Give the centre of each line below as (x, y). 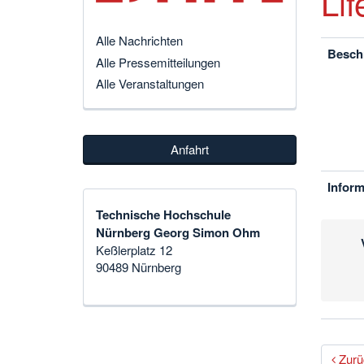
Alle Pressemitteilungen (158, 62)
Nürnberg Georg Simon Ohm (178, 233)
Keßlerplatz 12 (134, 250)
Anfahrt (189, 149)
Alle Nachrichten (139, 41)
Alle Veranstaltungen (150, 83)
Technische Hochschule (163, 215)
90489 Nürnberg (139, 267)
